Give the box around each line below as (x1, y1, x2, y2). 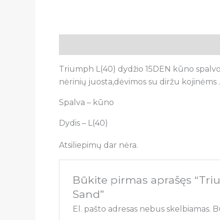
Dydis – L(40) (59, 118, 108, 128)
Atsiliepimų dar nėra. (59, 140, 138, 150)
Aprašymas (59, 39, 104, 49)
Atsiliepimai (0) (113, 39, 173, 49)
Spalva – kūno (59, 97, 114, 107)
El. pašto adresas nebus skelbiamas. (72, 204, 211, 214)
